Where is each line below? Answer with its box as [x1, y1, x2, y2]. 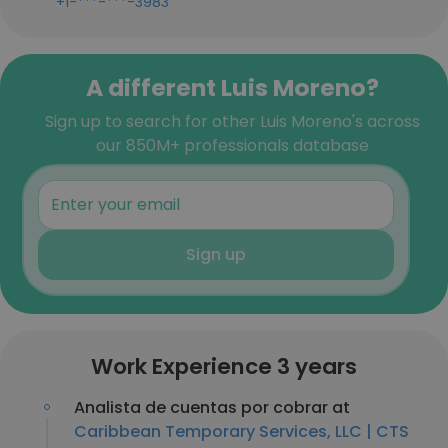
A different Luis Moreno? [85, 71, 379, 104]
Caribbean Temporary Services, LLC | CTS [74, 420, 409, 443]
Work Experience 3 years [91, 351, 357, 382]
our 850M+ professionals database [95, 134, 369, 157]
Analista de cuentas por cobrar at [74, 396, 350, 419]
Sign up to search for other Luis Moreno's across [44, 110, 420, 133]
